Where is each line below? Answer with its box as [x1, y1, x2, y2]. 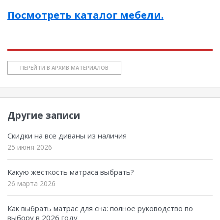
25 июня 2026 [7, 142, 52, 152]
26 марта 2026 [7, 178, 55, 188]
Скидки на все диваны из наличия [7, 130, 127, 140]
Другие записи [7, 109, 80, 122]
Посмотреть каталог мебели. [7, 8, 164, 22]
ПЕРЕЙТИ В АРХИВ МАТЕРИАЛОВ [20, 63, 109, 71]
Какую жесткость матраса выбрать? [7, 166, 134, 177]
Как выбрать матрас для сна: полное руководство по [7, 203, 193, 213]
